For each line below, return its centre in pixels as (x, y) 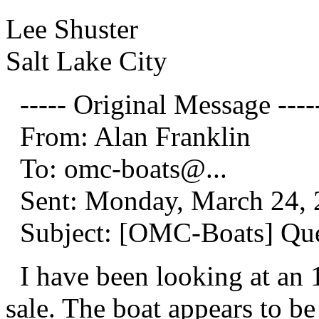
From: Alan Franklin (128, 136)
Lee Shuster (72, 28)
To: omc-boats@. (109, 168)
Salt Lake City (87, 61)
